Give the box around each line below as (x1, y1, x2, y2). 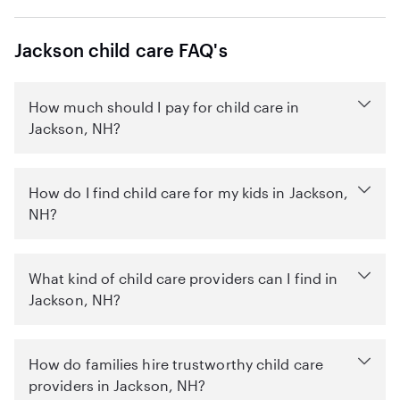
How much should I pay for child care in (29, 98, 300, 115)
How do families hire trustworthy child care (29, 355, 323, 372)
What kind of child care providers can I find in (29, 270, 338, 287)
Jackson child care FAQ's (14, 39, 228, 61)
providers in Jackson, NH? (29, 377, 206, 394)
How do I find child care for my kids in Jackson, (29, 184, 349, 201)
